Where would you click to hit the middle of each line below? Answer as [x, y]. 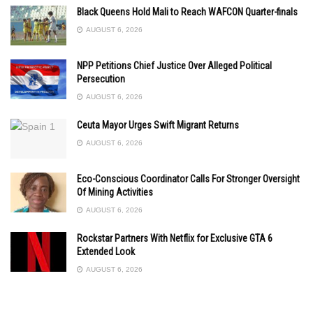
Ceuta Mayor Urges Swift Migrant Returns [158, 125]
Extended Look [106, 251]
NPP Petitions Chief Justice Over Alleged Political [174, 65]
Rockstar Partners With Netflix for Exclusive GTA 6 [175, 238]
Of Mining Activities [115, 192]
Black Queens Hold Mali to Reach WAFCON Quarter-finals [187, 12]
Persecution [101, 79]
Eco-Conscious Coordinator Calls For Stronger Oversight [188, 179]
